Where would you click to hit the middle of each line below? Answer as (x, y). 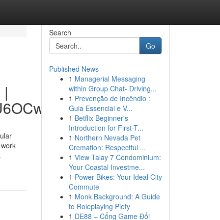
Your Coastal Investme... (107, 167)
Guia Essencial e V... (100, 108)
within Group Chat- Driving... (112, 88)
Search (60, 32)
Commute (84, 187)
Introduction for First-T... (106, 128)
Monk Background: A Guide (117, 196)
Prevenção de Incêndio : (112, 98)
